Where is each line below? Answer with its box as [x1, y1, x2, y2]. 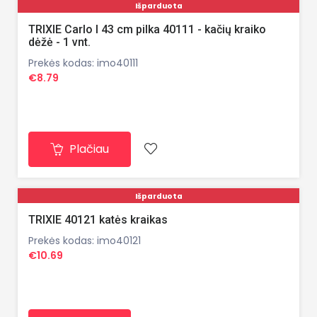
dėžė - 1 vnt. [28, 35, 91, 49]
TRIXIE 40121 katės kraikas [28, 213, 168, 227]
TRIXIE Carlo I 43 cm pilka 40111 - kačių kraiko [28, 22, 266, 36]
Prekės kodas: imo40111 [28, 55, 138, 70]
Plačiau [67, 140, 109, 157]
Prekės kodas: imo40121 [28, 234, 141, 248]
